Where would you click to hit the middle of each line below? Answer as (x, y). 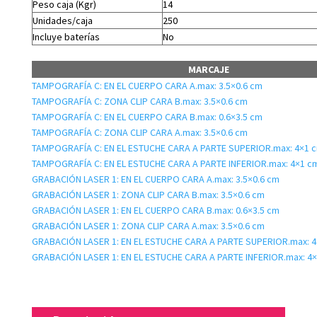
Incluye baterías (66, 37)
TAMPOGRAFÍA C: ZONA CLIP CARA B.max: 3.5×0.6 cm (139, 101)
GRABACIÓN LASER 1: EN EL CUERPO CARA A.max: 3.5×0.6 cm (155, 179)
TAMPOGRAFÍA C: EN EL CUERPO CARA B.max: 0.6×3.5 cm (147, 117)
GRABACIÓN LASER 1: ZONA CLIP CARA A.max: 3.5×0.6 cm (148, 226)
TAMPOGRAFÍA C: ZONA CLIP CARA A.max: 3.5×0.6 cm (139, 132)
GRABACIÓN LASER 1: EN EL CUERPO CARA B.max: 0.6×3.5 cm (155, 210)
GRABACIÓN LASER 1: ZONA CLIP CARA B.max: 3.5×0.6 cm (148, 195)
